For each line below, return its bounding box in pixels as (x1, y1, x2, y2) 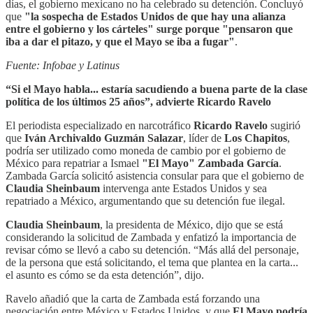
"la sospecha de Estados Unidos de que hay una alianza (24, 10, 286, 22)
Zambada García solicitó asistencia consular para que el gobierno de (6, 169, 304, 182)
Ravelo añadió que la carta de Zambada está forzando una (6, 292, 260, 305)
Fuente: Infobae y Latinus (6, 59, 119, 71)
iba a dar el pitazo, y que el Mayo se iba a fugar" (6, 35, 235, 48)
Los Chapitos (224, 131, 287, 144)
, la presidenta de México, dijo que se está (100, 218, 283, 231)
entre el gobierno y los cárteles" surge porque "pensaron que (6, 22, 293, 35)
